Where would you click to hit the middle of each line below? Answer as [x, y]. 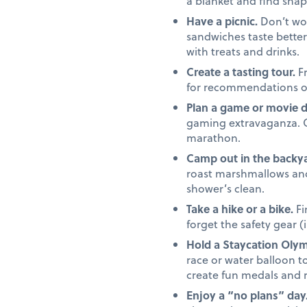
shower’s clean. [225, 188]
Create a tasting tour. [241, 72]
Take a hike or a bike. [240, 209]
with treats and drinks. [243, 51]
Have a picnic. [222, 21]
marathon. [213, 138]
